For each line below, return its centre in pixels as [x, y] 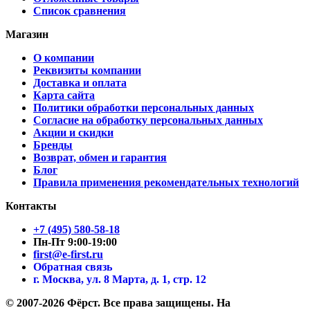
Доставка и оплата [80, 82]
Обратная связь [73, 266]
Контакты [31, 206]
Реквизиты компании [87, 70]
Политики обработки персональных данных [144, 107]
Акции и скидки [73, 132]
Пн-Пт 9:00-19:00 [75, 241]
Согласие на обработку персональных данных [148, 120]
